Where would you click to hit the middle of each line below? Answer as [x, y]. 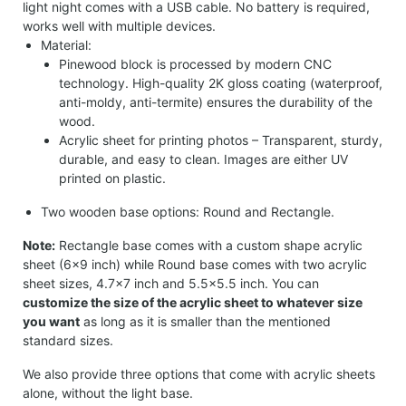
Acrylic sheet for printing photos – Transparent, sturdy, [221, 140]
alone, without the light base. [108, 392]
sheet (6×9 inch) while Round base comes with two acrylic [195, 264]
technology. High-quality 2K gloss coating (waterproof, [221, 82]
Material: [66, 44]
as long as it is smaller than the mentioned [205, 321]
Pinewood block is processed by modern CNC [195, 63]
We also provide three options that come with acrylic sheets [199, 373]
